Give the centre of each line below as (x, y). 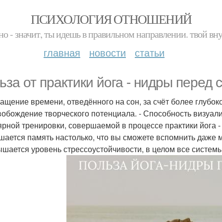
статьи (150, 52)
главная (62, 52)
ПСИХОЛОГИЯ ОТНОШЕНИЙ (111, 19)
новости (108, 52)
